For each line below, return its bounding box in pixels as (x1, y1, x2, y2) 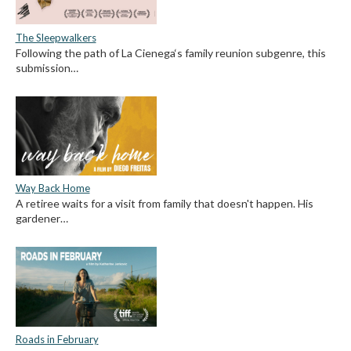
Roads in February (15, 333, 99, 346)
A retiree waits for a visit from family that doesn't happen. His (15, 197, 313, 211)
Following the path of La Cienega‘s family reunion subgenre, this (15, 45, 326, 60)
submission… (15, 60, 78, 74)
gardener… (15, 212, 68, 226)
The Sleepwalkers (15, 31, 96, 44)
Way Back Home (15, 182, 90, 195)
